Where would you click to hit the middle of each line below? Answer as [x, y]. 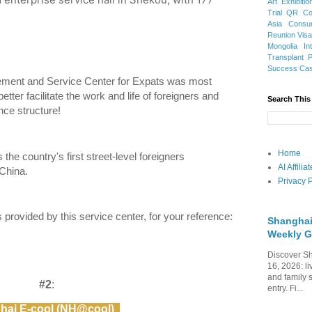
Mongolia [282, 46]
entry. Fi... [285, 288]
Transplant [286, 57]
